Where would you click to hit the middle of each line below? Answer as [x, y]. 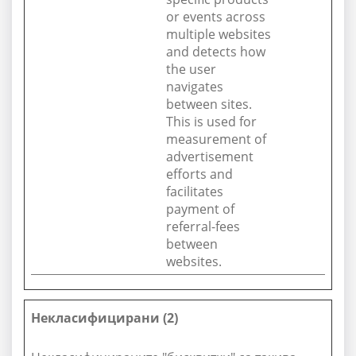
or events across [216, 17]
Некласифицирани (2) [104, 318]
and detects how [216, 52]
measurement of [216, 139]
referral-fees [203, 226]
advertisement [210, 157]
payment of [200, 209]
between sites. [209, 104]
